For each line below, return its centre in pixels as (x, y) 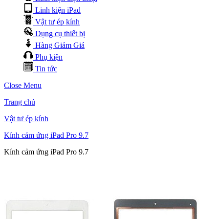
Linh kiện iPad (58, 10)
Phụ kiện (49, 57)
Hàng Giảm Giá (60, 45)
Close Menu (23, 85)
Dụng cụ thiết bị (60, 33)
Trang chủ (20, 102)
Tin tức (46, 68)
